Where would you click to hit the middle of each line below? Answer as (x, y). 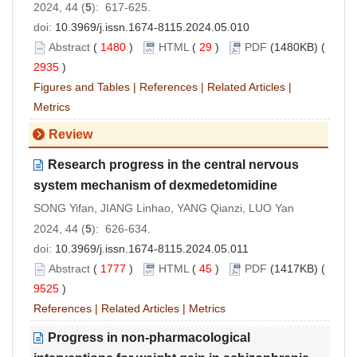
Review (71, 134)
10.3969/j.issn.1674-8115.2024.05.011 (152, 248)
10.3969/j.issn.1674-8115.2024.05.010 (152, 27)
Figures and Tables (82, 86)
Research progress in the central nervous (173, 164)
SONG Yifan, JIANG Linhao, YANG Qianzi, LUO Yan (164, 208)
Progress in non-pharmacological (149, 337)
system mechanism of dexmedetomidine (155, 185)
